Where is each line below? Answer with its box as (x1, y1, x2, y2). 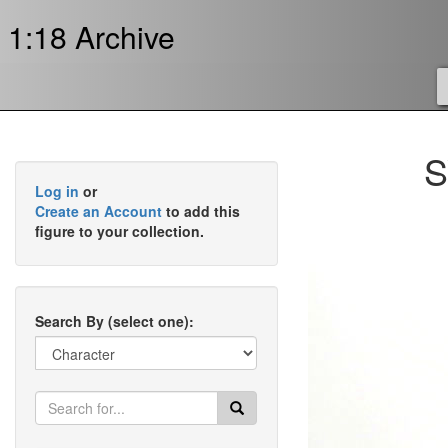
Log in (35, 181, 79, 201)
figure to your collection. (35, 221, 204, 241)
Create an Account (35, 201, 162, 221)
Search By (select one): (35, 311, 194, 331)
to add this (162, 201, 240, 221)
